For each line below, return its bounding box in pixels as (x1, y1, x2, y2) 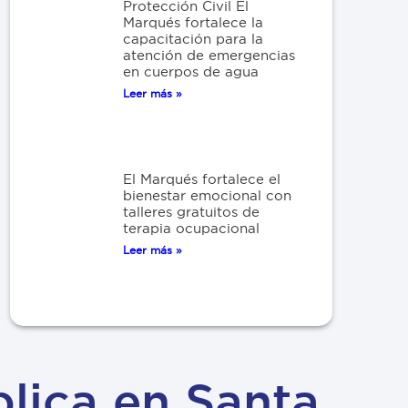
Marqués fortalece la (122, 13, 263, 31)
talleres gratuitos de (122, 202, 260, 220)
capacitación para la (122, 29, 263, 47)
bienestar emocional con (122, 186, 291, 204)
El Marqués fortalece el (122, 169, 280, 188)
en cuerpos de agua (122, 62, 259, 80)
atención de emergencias (122, 46, 295, 64)
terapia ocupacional (122, 219, 260, 237)
